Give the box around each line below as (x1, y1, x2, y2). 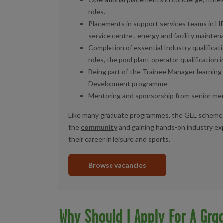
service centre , (88, 31, 137, 40)
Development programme (88, 79, 167, 88)
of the (122, 67, 142, 76)
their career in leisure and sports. (68, 135, 170, 144)
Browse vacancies (88, 161, 146, 170)
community (81, 123, 117, 132)
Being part (88, 67, 122, 76)
